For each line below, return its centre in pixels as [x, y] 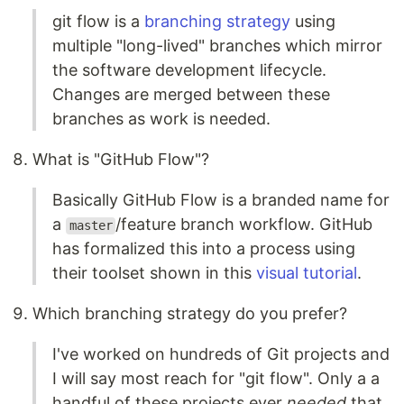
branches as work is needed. [161, 119]
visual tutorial [307, 273]
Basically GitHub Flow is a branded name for [221, 200]
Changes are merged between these [191, 95]
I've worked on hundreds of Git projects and [221, 354]
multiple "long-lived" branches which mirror [217, 46]
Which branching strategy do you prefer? [190, 314]
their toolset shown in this [154, 273]
